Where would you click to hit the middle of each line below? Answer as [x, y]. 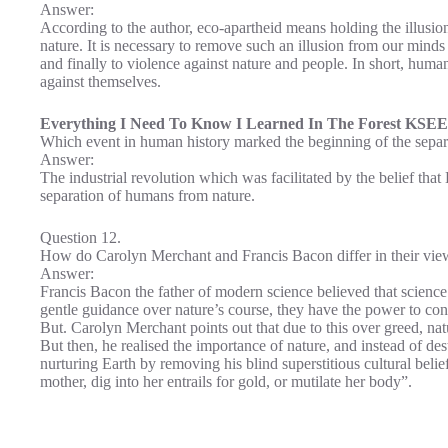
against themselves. [100, 81]
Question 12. [80, 237]
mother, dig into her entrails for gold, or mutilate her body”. [226, 381]
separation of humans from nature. [147, 195]
